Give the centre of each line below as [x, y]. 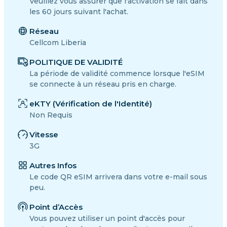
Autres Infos [53, 165]
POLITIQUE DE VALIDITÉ [76, 62]
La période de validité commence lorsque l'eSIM [117, 73]
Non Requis [51, 115]
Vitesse [44, 134]
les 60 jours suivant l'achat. [79, 11]
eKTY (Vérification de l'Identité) [91, 103]
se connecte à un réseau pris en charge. [103, 84]
